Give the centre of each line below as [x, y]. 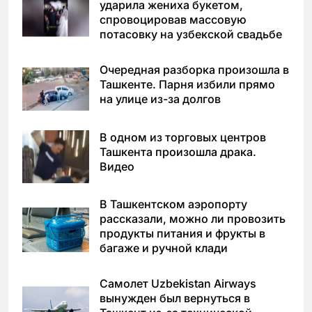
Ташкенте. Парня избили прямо [187, 84]
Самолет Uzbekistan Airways [178, 284]
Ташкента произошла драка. [178, 151]
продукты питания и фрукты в [182, 234]
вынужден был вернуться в [175, 298]
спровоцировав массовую [173, 19]
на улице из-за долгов [160, 99]
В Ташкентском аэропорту [173, 204]
